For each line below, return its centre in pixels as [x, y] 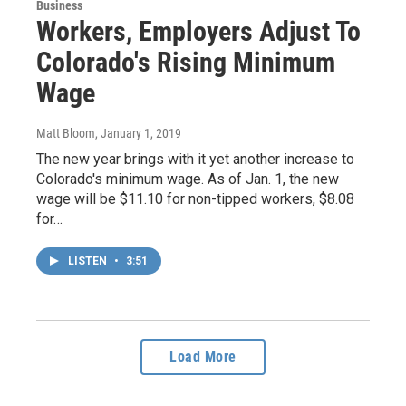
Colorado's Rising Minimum [186, 63]
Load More [203, 357]
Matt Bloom [66, 134]
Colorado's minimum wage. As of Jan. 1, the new [188, 179]
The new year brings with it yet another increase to [195, 159]
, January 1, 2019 [138, 134]
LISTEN [89, 261]
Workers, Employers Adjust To [198, 32]
